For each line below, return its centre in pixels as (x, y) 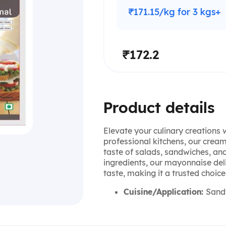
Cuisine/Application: (165, 192)
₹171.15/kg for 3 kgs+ (175, 12)
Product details (159, 108)
